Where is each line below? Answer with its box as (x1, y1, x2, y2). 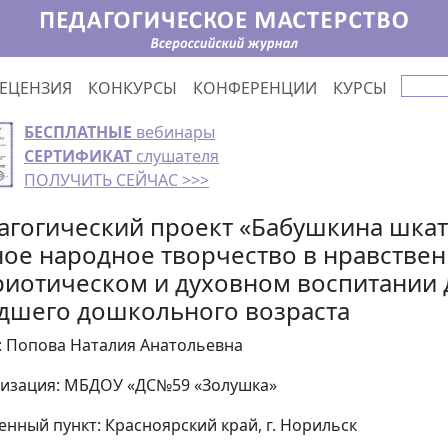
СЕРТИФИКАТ (24, 145, 132, 167)
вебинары (132, 121, 215, 143)
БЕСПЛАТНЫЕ (24, 121, 132, 143)
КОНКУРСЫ (88, 76, 177, 99)
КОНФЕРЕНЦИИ (193, 76, 317, 99)
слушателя (132, 145, 219, 167)
